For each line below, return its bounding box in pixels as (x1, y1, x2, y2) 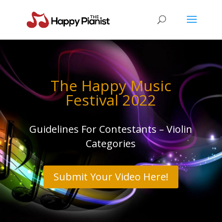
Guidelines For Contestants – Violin (29, 122, 193, 136)
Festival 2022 (65, 90, 157, 110)
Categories (86, 137, 136, 150)
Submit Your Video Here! (53, 170, 168, 183)
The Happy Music (50, 75, 171, 96)
